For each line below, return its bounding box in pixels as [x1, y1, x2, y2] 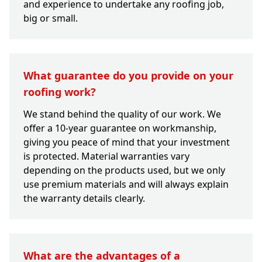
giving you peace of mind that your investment [23, 136, 230, 149]
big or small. [23, 12, 78, 25]
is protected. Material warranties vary [23, 150, 189, 163]
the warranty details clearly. [23, 192, 145, 205]
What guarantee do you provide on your [23, 68, 233, 83]
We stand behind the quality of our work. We [23, 108, 221, 121]
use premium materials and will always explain [23, 178, 229, 191]
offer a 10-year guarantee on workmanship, [23, 122, 216, 135]
